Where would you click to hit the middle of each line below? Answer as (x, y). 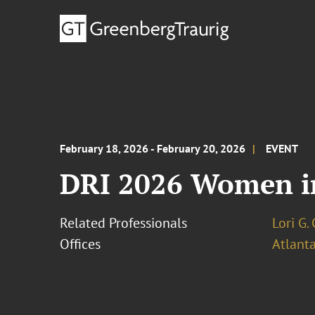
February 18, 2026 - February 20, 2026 (153, 148)
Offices (81, 244)
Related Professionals (124, 223)
